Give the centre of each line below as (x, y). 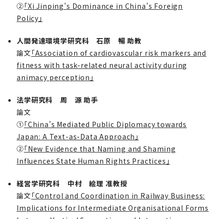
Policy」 (30, 18)
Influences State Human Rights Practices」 (93, 161)
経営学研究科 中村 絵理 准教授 (72, 183)
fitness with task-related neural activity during (102, 65)
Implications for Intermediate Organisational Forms (113, 208)
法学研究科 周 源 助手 (58, 99)
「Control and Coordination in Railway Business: (118, 195)
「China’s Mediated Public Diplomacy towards (105, 124)
